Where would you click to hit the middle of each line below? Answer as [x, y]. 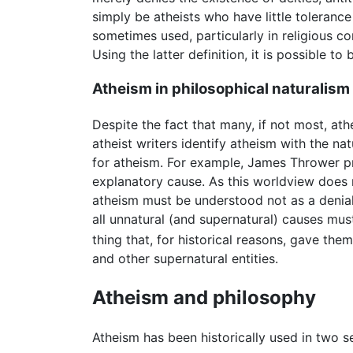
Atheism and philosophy [204, 298]
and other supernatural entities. [185, 259]
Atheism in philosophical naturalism [221, 89]
